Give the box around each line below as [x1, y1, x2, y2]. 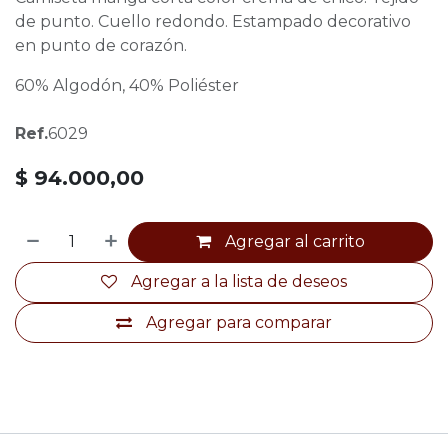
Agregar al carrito [225, 231, 366, 251]
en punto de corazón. [15, 35, 187, 55]
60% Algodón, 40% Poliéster [15, 75, 239, 95]
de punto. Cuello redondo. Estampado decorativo [15, 11, 411, 31]
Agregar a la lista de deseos [131, 272, 347, 292]
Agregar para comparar [146, 312, 332, 332]
